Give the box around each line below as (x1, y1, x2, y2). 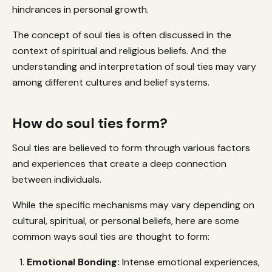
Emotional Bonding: (27, 255, 120, 268)
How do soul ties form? (12, 114, 168, 132)
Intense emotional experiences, (120, 255, 260, 268)
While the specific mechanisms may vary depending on (12, 198, 254, 211)
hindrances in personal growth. (12, 2, 149, 16)
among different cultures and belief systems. (12, 75, 209, 89)
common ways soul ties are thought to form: (12, 229, 209, 243)
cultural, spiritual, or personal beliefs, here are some (12, 214, 239, 227)
